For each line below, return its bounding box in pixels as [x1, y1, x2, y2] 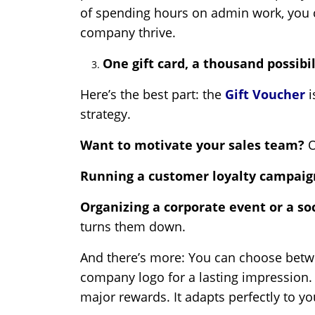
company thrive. [80, 24, 176, 41]
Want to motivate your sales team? [80, 136, 308, 154]
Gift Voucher [225, 86, 305, 103]
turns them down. [80, 218, 186, 236]
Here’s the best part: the [80, 86, 225, 103]
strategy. [80, 105, 131, 123]
